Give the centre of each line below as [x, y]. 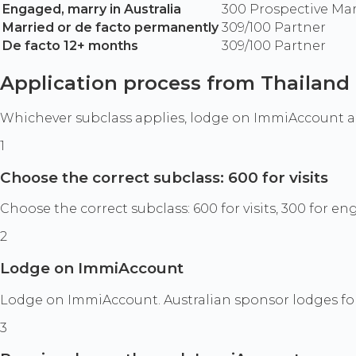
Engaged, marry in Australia [92, 10]
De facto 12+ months [70, 46]
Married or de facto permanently [110, 28]
